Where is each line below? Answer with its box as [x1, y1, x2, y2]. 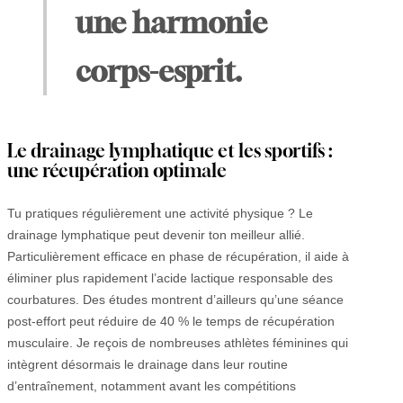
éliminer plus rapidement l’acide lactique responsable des [7, 271, 333, 286]
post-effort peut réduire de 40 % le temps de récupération [7, 314, 335, 329]
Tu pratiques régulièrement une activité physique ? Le [7, 206, 313, 221]
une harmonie [75, 5, 267, 40]
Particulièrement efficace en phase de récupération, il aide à [7, 249, 349, 264]
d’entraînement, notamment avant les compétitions [7, 379, 296, 394]
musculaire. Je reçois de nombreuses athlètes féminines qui [7, 336, 348, 351]
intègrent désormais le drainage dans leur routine [7, 357, 288, 372]
